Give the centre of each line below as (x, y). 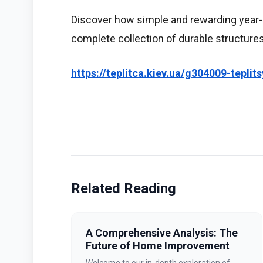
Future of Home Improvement (158, 246)
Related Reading (124, 189)
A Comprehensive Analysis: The (162, 233)
